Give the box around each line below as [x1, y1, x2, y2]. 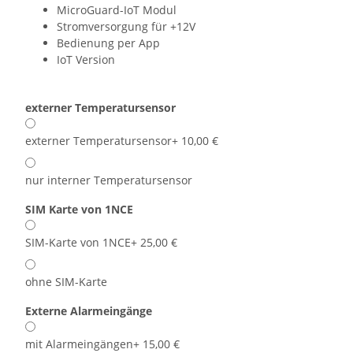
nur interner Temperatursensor [25, 173, 192, 188]
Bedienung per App [57, 35, 160, 51]
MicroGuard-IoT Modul [57, 2, 176, 18]
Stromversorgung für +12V [57, 19, 195, 35]
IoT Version [57, 52, 115, 68]
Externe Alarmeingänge [25, 303, 155, 319]
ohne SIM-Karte [25, 274, 107, 290]
